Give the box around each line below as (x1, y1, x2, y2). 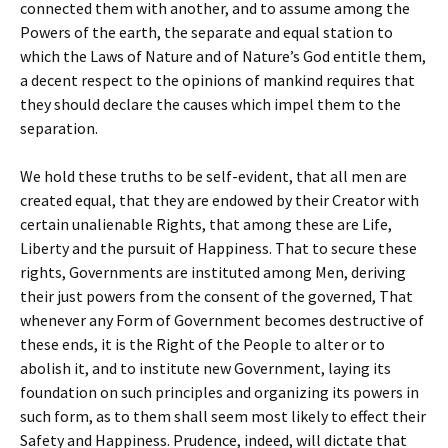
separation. (20, 118, 98, 138)
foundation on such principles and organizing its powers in (20, 382, 419, 402)
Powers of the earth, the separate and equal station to (20, 22, 393, 42)
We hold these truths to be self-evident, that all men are (20, 166, 407, 186)
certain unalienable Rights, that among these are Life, (20, 214, 392, 234)
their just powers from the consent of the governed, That (20, 286, 413, 306)
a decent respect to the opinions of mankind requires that (20, 70, 415, 90)
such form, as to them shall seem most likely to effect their (20, 406, 426, 426)
